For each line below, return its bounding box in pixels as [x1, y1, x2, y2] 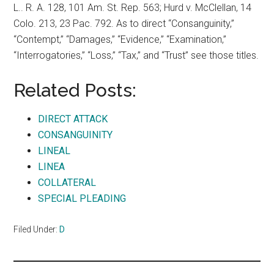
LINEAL [38, 145, 71, 157]
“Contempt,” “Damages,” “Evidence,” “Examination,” [13, 34, 227, 45]
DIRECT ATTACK [38, 113, 108, 125]
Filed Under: [13, 224, 60, 234]
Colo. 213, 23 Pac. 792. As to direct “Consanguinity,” [13, 18, 235, 29]
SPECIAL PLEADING [38, 193, 127, 204]
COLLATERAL [38, 177, 97, 188]
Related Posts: [13, 80, 137, 101]
